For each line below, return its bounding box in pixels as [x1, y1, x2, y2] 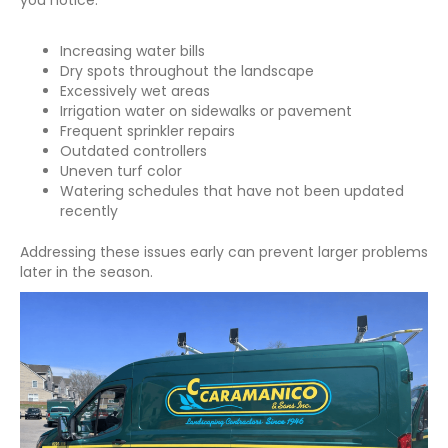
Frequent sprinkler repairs [60, 120, 235, 141]
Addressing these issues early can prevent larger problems [20, 241, 428, 262]
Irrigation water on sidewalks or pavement [60, 100, 352, 121]
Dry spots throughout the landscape [60, 60, 314, 81]
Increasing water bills [60, 40, 205, 61]
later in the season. [20, 261, 153, 282]
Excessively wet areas [60, 80, 210, 101]
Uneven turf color [60, 160, 182, 181]
